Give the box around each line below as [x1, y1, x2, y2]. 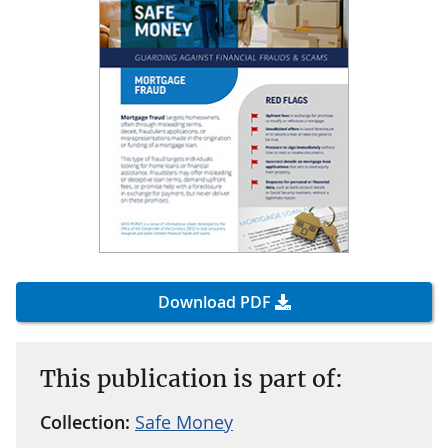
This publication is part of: [40, 363, 343, 393]
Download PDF [157, 290, 271, 313]
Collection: [40, 409, 135, 434]
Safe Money [135, 409, 233, 434]
